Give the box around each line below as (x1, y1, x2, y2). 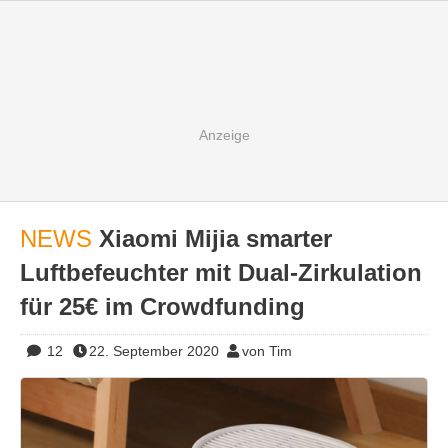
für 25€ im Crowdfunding (20, 293, 305, 320)
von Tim (241, 343, 292, 359)
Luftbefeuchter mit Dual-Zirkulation (20, 259, 422, 286)
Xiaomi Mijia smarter (99, 225, 332, 252)
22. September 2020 (89, 343, 219, 359)
